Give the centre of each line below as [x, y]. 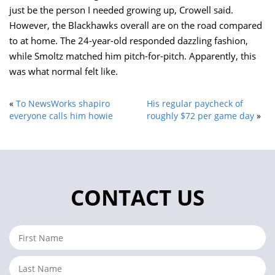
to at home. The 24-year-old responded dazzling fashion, [129, 41]
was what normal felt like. [64, 71]
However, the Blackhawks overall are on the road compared [136, 25]
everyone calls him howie [61, 116]
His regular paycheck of [195, 103]
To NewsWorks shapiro [63, 103]
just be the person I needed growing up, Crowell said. [121, 10]
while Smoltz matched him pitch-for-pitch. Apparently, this [133, 56]
